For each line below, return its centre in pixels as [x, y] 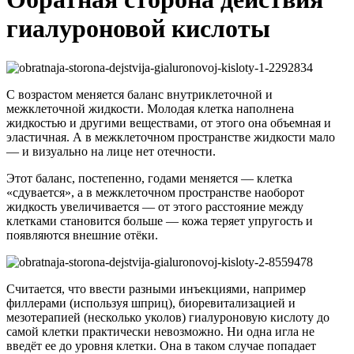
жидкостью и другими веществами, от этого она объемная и [169, 122]
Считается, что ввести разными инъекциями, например [156, 288]
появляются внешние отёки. [82, 235]
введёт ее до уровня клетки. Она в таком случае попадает [161, 345]
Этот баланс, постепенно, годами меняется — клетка [149, 178]
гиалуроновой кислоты [138, 29]
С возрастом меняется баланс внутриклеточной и [139, 94]
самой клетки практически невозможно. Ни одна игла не [160, 331]
